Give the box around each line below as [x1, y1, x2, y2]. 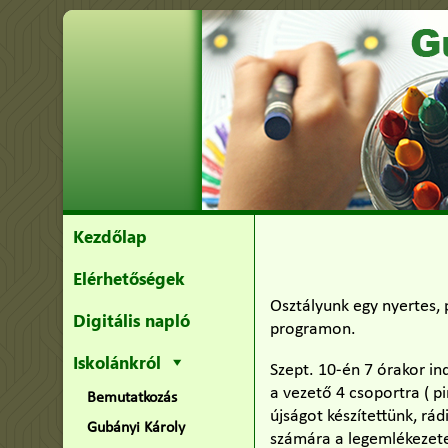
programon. [270, 320, 357, 339]
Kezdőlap [72, 225, 147, 247]
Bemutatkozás [86, 390, 177, 406]
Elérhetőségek [72, 267, 185, 289]
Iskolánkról [72, 351, 161, 373]
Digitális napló [72, 309, 190, 331]
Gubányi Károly [86, 420, 185, 436]
